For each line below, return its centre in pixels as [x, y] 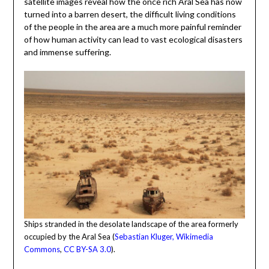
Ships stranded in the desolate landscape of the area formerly [131, 224]
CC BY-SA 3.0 [87, 249]
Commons [42, 249]
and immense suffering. [67, 52]
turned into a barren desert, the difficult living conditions [130, 14]
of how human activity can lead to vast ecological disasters [133, 40]
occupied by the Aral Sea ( [69, 237]
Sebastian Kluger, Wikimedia [164, 237]
